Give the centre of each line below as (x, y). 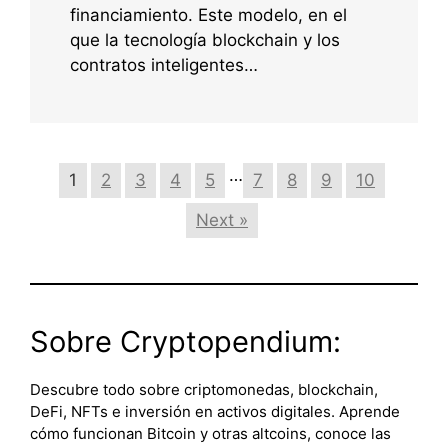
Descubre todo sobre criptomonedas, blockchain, (204, 390)
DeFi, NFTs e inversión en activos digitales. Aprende (215, 412)
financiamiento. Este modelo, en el (208, 15)
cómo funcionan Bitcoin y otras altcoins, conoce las (210, 434)
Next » (222, 220)
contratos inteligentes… (164, 65)
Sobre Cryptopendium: (185, 342)
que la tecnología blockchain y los (205, 40)
